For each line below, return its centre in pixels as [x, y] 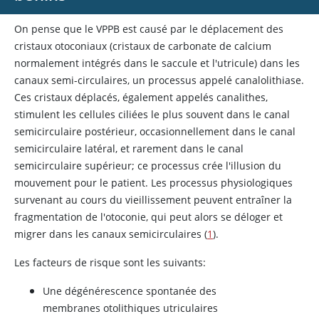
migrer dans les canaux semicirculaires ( [111, 234]
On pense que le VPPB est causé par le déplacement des [149, 29]
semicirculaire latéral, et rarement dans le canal [129, 148]
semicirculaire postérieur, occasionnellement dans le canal [155, 131]
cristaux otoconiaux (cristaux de [91, 46]
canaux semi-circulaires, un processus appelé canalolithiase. [159, 80]
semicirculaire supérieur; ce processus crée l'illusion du [148, 166]
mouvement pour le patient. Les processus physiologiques [153, 183]
